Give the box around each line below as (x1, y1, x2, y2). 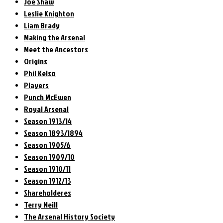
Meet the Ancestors (24, 43, 88, 55)
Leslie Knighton (24, 7, 74, 19)
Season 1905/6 (24, 139, 71, 150)
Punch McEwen (24, 91, 71, 103)
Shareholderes (24, 187, 71, 198)
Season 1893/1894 (24, 127, 83, 138)
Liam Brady (24, 19, 60, 31)
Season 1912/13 (24, 175, 71, 186)
